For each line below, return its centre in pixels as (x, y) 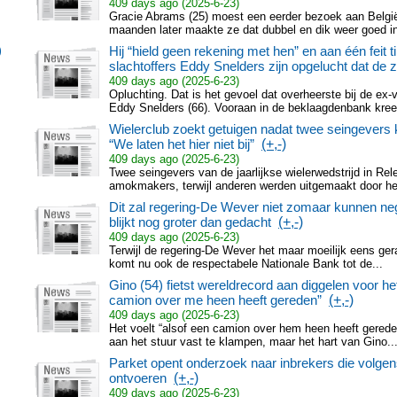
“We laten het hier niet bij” (182, 144)
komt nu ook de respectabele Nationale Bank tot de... (246, 264)
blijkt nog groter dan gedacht (190, 222)
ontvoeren (138, 378)
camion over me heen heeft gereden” (215, 300)
